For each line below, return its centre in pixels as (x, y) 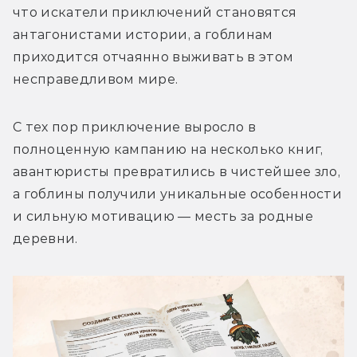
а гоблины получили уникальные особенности (178, 194)
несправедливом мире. (96, 80)
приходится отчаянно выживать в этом (153, 57)
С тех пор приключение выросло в (134, 127)
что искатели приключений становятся (155, 13)
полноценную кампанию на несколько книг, (168, 150)
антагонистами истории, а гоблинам (143, 35)
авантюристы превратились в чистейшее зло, (177, 172)
